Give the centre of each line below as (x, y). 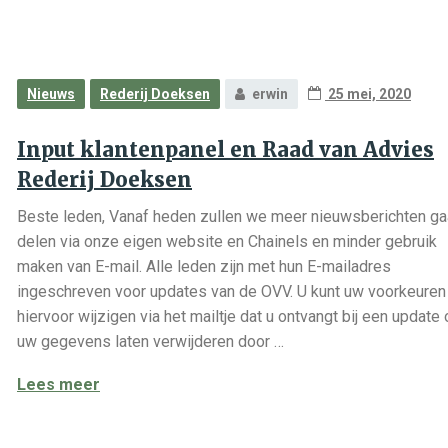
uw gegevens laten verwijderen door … (150, 341)
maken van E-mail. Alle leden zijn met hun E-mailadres (204, 266)
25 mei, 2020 (368, 94)
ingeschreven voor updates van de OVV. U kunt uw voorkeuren (231, 291)
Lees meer (58, 384)
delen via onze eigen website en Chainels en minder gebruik (227, 241)
